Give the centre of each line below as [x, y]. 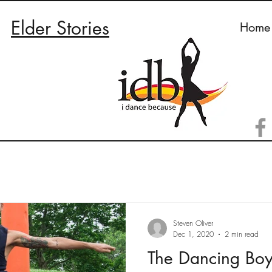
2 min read [242, 234]
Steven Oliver [193, 223]
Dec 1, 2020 [193, 234]
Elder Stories [60, 28]
